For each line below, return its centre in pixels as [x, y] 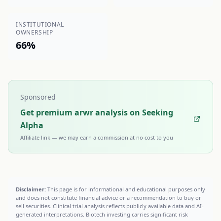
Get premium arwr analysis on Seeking [97, 112]
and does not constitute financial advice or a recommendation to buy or [109, 198]
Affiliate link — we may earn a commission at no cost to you [97, 137]
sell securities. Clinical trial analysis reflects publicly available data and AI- [110, 206]
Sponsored [38, 97]
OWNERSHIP [35, 32]
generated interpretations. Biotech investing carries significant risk [102, 214]
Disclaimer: [31, 189]
